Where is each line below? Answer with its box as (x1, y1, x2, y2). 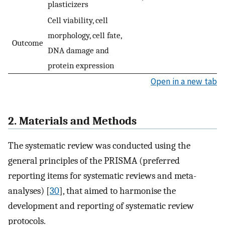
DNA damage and (48, 45, 109, 56)
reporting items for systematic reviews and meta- (8, 170, 196, 181)
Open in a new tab (151, 76, 217, 87)
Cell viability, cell (48, 15, 108, 26)
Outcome (12, 38, 43, 48)
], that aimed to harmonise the (59, 185, 176, 196)
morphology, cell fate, (48, 30, 122, 41)
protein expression (48, 60, 114, 71)
